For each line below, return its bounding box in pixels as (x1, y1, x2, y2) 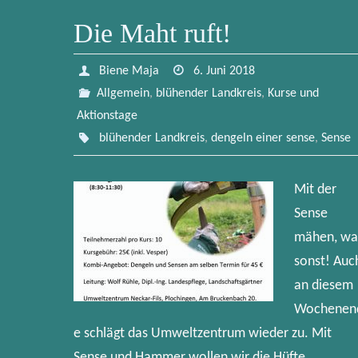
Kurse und (267, 87, 319, 100)
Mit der (294, 182, 336, 197)
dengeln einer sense (210, 132, 315, 145)
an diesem (294, 278, 353, 293)
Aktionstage (77, 109, 137, 122)
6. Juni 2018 (193, 65, 256, 78)
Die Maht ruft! (74, 18, 231, 48)
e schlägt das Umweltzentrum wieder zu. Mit (74, 326, 332, 341)
